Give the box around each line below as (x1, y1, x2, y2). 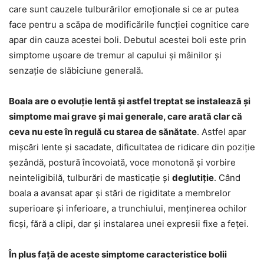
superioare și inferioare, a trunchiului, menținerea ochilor (9, 202, 247, 214)
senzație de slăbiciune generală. (9, 64, 143, 76)
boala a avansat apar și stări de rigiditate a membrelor (9, 187, 231, 199)
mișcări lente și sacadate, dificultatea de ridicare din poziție (9, 141, 255, 153)
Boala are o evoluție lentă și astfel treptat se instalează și (9, 95, 250, 107)
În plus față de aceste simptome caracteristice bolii (9, 248, 227, 260)
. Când (214, 171, 240, 183)
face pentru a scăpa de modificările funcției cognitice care (9, 18, 249, 30)
